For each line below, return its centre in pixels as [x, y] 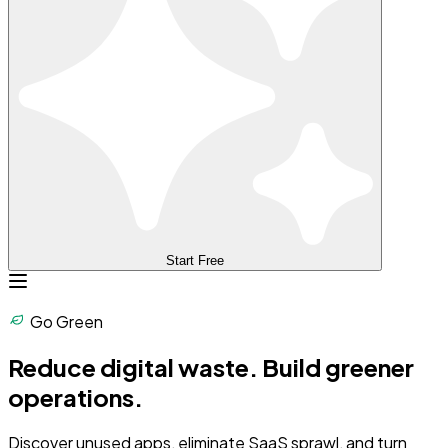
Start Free [195, 260]
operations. [75, 396]
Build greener [338, 366]
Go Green [65, 321]
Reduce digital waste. [133, 366]
